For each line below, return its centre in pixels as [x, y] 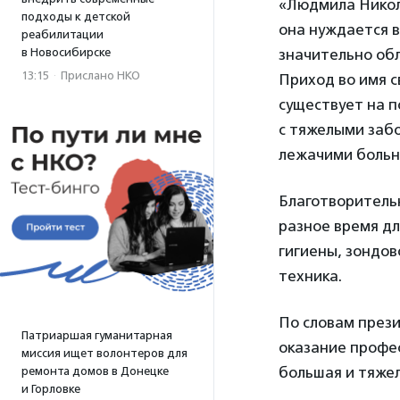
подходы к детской [76, 17]
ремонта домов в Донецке [95, 371]
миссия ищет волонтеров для [104, 353]
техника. [310, 276]
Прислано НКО [100, 75]
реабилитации [62, 34]
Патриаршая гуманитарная [97, 335]
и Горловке [51, 389]
